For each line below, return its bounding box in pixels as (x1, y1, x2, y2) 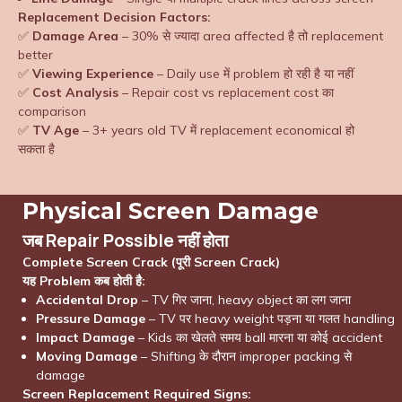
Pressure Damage (36, 310, 145, 327)
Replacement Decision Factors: (18, 8, 211, 25)
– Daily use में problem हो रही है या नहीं (153, 65, 354, 82)
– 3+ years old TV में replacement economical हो (79, 121, 354, 138)
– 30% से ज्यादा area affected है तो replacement (118, 27, 383, 44)
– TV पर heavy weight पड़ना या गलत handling (145, 310, 395, 327)
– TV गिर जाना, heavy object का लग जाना (138, 291, 351, 308)
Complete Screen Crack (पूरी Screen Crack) (22, 253, 280, 270)
